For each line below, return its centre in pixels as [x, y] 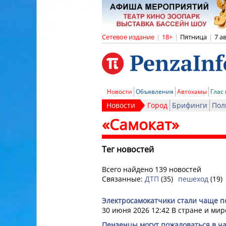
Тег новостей [128, 149]
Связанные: [123, 179]
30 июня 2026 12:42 [136, 210]
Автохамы [192, 92]
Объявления [155, 92]
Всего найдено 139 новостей [152, 169]
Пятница [193, 37]
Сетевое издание [128, 37]
